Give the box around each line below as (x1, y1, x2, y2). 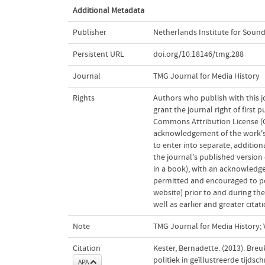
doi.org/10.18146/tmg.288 (153, 49, 244, 59)
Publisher (72, 27, 106, 37)
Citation (72, 243, 101, 253)
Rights (72, 93, 95, 103)
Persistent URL (72, 49, 124, 59)
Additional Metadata (72, 5, 144, 15)
